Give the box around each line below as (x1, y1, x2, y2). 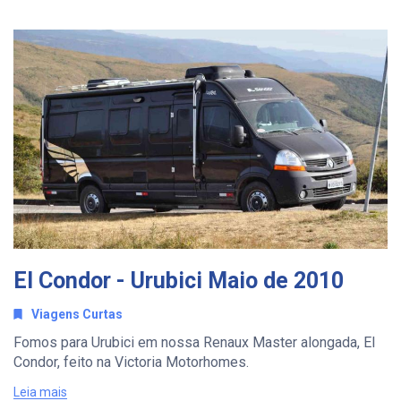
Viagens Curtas (31, 307, 123, 322)
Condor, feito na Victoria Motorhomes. (13, 354, 249, 371)
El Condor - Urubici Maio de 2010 (13, 268, 344, 294)
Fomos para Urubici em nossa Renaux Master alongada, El (13, 334, 375, 352)
